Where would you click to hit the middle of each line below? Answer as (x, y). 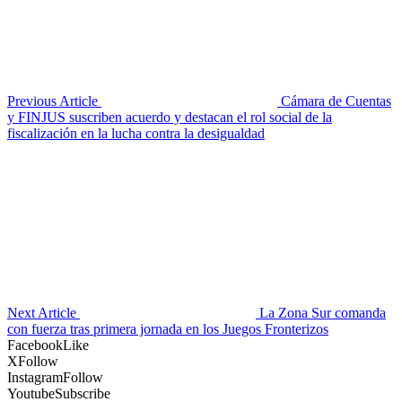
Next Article (42, 313)
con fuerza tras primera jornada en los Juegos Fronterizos (168, 329)
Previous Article (52, 101)
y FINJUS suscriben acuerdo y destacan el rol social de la (170, 118)
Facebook (35, 345)
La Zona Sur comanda (323, 313)
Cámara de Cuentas (336, 101)
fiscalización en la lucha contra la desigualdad (136, 134)
